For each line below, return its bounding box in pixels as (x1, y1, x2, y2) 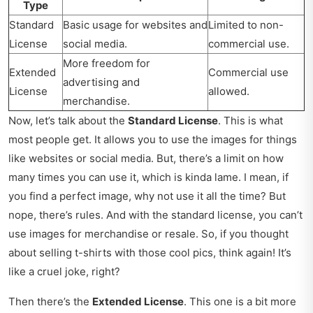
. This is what (218, 113, 283, 127)
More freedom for (63, 56, 150, 70)
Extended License (92, 294, 184, 308)
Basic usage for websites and (63, 17, 208, 31)
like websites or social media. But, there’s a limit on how (8, 151, 284, 165)
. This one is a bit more (184, 294, 296, 308)
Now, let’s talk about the (8, 113, 128, 127)
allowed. (208, 84, 249, 98)
